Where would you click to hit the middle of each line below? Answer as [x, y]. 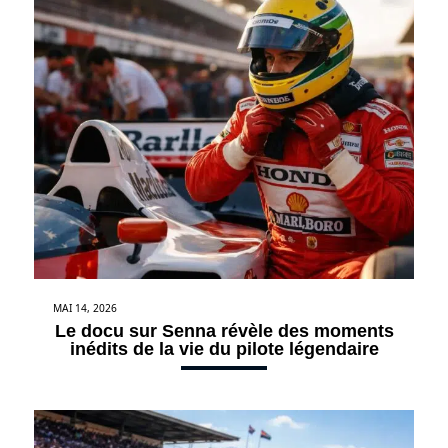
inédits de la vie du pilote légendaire [224, 348]
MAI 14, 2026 [85, 307]
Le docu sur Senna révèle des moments [224, 330]
